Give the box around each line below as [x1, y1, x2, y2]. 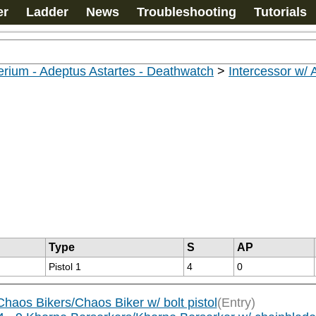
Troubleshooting [137, 5, 236, 19]
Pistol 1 [49, 261, 81, 272]
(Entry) [217, 296, 255, 310]
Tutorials [254, 5, 307, 19]
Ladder [26, 5, 68, 19]
